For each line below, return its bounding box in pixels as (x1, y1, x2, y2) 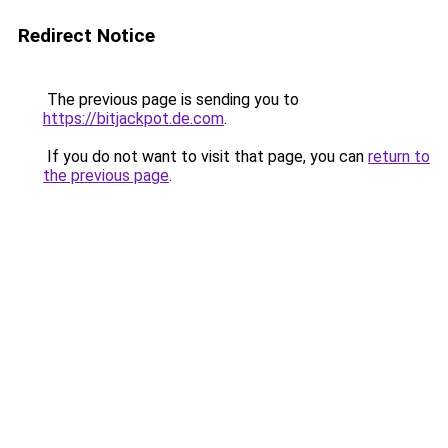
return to (368, 147, 430, 166)
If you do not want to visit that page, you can (43, 147, 368, 166)
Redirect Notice (18, 24, 155, 47)
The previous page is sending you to (43, 90, 299, 109)
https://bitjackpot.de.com (43, 109, 224, 128)
